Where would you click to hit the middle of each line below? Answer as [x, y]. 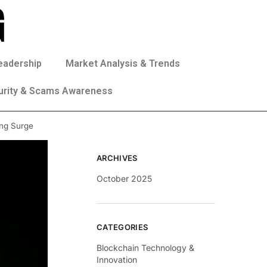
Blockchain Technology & [146, 247]
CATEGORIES [122, 227]
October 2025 [125, 178]
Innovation [117, 259]
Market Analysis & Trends [123, 63]
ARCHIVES [117, 158]
